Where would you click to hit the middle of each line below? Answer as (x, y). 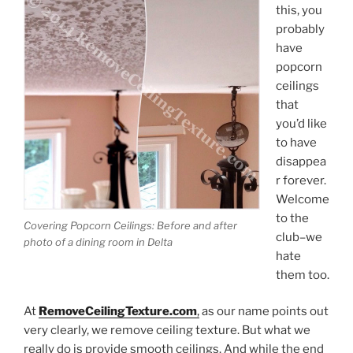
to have (296, 142)
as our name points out (264, 312)
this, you (299, 10)
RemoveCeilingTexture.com (118, 312)
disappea (301, 161)
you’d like (301, 123)
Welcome (302, 199)
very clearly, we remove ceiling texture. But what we (167, 331)
